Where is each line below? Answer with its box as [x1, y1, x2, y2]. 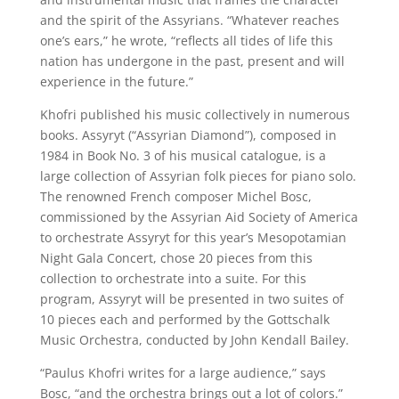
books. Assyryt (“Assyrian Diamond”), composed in [39, 126, 337, 144]
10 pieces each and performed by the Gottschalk [39, 311, 330, 329]
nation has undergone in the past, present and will [39, 53, 345, 70]
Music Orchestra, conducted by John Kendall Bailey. [39, 331, 349, 349]
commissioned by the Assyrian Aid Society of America [39, 208, 358, 226]
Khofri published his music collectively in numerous [39, 106, 350, 124]
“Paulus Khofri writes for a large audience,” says [39, 364, 326, 382]
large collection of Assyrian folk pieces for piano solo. [39, 167, 356, 185]
